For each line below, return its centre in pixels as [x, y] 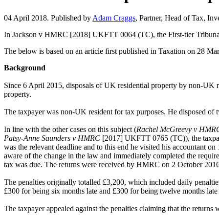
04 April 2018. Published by [48, 18]
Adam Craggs [114, 18]
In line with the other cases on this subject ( [70, 129]
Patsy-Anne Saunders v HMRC [52, 138]
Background [25, 67]
